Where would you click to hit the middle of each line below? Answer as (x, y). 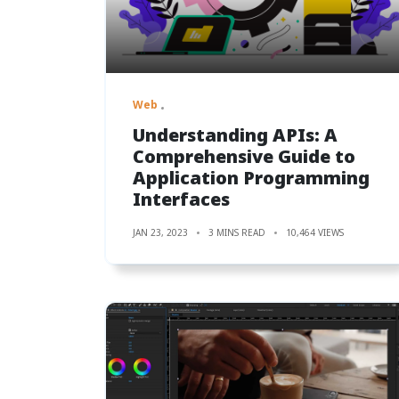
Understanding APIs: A (235, 134)
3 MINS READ (237, 232)
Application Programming (251, 177)
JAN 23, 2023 (160, 232)
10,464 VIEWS (315, 232)
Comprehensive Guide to (244, 156)
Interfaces (181, 199)
